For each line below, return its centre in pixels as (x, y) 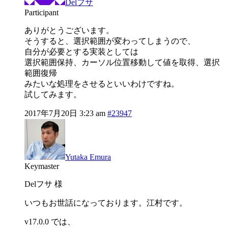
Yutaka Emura (88, 157)
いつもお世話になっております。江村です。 (106, 203)
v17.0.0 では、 (50, 222)
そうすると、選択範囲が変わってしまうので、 (110, 41)
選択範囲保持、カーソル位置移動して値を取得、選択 (122, 63)
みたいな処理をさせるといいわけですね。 (102, 84)
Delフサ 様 (44, 184)
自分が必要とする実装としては (81, 52)
